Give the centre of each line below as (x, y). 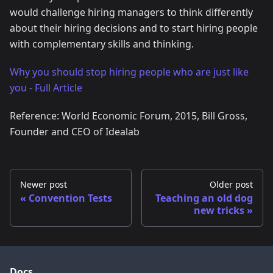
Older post (231, 184)
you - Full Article (46, 88)
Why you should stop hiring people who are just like (129, 72)
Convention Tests (70, 198)
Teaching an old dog (204, 198)
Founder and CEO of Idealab (75, 132)
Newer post (44, 184)
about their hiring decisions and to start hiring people (134, 28)
